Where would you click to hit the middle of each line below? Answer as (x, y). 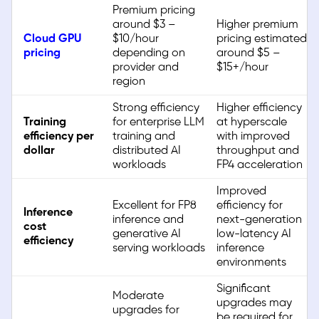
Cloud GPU (52, 39)
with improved (253, 137)
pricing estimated (262, 39)
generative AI (147, 234)
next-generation (259, 220)
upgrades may (254, 303)
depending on (149, 53)
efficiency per (59, 137)
